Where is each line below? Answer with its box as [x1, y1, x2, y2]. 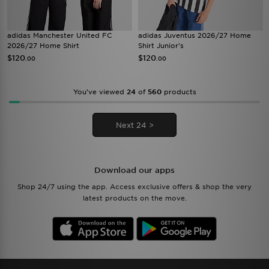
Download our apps [94, 166, 175, 175]
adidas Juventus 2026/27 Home [138, 31, 251, 40]
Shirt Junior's [138, 41, 184, 50]
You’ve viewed [73, 88, 127, 96]
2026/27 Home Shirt [7, 41, 79, 50]
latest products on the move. [82, 194, 187, 202]
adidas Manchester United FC [7, 31, 112, 40]
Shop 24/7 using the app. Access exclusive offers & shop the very [17, 183, 252, 191]
